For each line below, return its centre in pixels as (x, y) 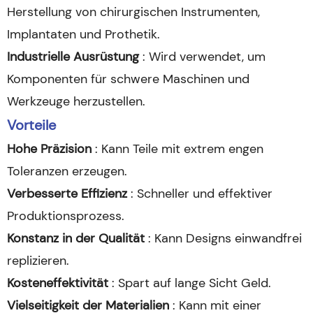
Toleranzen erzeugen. (67, 171)
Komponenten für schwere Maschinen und (128, 79)
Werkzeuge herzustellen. (76, 101)
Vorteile (31, 125)
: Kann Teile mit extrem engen (179, 149)
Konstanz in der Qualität (78, 238)
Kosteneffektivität (59, 283)
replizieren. (38, 261)
